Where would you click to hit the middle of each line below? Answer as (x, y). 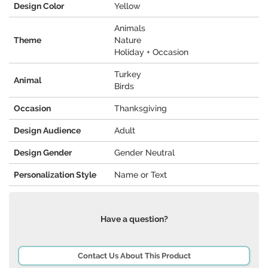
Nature (128, 40)
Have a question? (134, 219)
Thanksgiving (141, 109)
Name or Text (141, 175)
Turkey (128, 74)
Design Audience (47, 131)
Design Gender (43, 153)
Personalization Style (55, 175)
